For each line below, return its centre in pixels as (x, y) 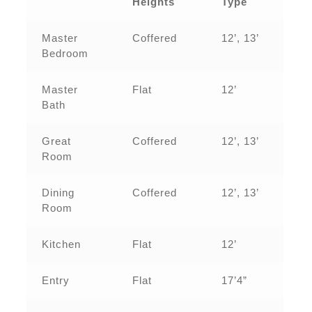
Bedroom (65, 53)
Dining (58, 192)
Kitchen (61, 244)
